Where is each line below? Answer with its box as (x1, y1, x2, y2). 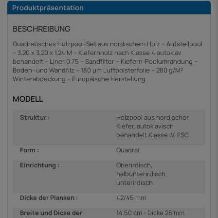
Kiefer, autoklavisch (116, 121, 174, 130)
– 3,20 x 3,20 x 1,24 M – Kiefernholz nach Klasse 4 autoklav (13, 48, 182, 57)
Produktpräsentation (12, 3, 84, 13)
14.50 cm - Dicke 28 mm (116, 208, 184, 217)
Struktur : (20, 112, 50, 122)
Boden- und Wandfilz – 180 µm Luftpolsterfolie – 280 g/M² (13, 66, 183, 75)
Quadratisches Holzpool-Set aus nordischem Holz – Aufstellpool (13, 39, 202, 49)
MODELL (13, 93, 43, 105)
